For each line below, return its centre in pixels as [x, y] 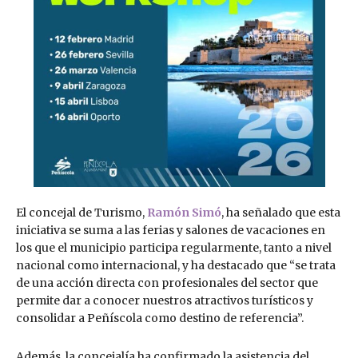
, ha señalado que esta [281, 213]
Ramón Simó [184, 213]
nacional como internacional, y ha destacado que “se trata [176, 266]
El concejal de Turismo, [82, 213]
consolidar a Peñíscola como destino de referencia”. [160, 318]
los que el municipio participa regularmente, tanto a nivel [174, 248]
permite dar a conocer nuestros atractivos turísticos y [165, 301]
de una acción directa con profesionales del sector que [167, 283]
